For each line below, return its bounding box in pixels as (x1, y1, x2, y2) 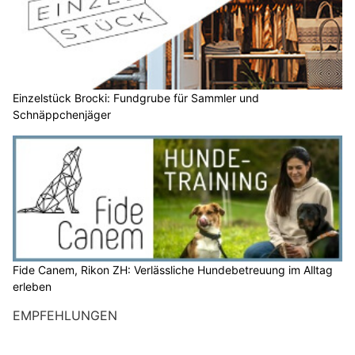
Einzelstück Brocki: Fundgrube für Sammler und (13, 90, 259, 105)
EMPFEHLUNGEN (13, 307, 117, 323)
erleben (13, 279, 52, 293)
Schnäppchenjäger (13, 107, 111, 121)
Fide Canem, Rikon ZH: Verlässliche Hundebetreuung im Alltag (13, 262, 333, 277)
